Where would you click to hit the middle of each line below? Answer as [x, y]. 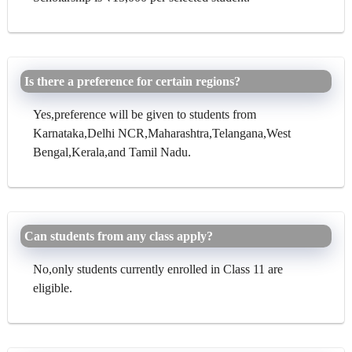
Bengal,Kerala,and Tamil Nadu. [112, 152]
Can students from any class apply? [119, 236]
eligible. [53, 288]
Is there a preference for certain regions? [132, 81]
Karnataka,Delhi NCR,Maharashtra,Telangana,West [162, 133]
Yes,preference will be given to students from [145, 114]
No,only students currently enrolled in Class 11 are [158, 269]
